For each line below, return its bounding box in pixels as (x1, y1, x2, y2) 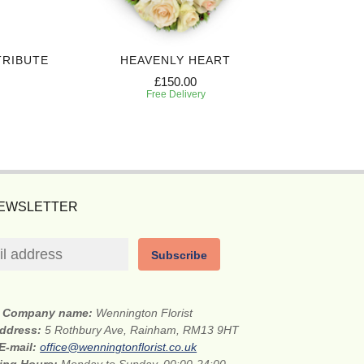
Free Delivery (145, 89, 206, 101)
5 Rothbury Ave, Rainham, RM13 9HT (44, 323, 239, 337)
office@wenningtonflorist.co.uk (40, 340, 197, 354)
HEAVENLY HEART (120, 54, 231, 67)
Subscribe (151, 249, 208, 262)
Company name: (2, 306, 97, 320)
